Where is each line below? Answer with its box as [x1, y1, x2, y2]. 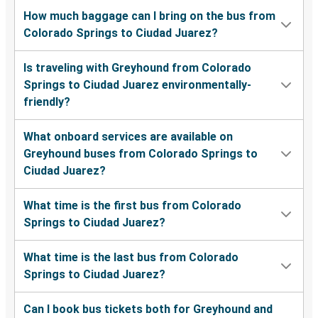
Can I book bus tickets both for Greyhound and [23, 302, 273, 317]
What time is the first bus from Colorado [23, 199, 241, 213]
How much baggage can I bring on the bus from [23, 9, 275, 23]
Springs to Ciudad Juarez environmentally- [23, 78, 251, 92]
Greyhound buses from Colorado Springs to [23, 147, 258, 161]
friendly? [23, 95, 70, 109]
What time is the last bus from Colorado [23, 251, 238, 265]
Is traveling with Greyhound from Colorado [23, 61, 251, 75]
